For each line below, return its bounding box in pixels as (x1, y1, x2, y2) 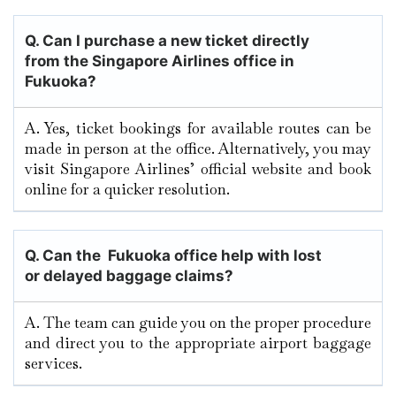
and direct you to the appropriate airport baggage (25, 333, 371, 354)
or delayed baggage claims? (25, 267, 233, 286)
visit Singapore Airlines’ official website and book (25, 159, 371, 179)
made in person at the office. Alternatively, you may (25, 139, 371, 159)
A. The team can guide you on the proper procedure (25, 313, 371, 333)
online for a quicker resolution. (25, 179, 233, 200)
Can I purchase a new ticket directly (42, 32, 309, 50)
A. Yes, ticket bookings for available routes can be (25, 118, 371, 139)
